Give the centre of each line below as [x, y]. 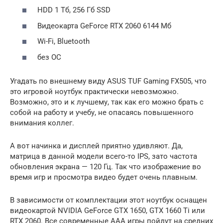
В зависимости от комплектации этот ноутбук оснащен [109, 200]
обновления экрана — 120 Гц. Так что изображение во [106, 167]
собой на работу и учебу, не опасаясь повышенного [102, 112]
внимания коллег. [42, 123]
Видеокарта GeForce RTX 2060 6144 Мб [104, 26]
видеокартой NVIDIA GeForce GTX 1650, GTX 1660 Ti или [108, 210]
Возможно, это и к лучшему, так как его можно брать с [107, 102]
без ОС [49, 57]
